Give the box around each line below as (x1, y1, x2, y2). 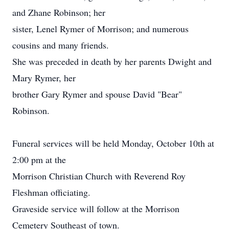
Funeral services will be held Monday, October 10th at (12, 137, 214, 149)
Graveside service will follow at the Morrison (12, 202, 179, 215)
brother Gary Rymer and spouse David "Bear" (12, 88, 182, 100)
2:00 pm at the (12, 153, 66, 166)
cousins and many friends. (12, 39, 109, 51)
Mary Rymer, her (12, 72, 76, 84)
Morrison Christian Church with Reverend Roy (12, 170, 186, 182)
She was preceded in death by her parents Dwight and (12, 55, 212, 67)
